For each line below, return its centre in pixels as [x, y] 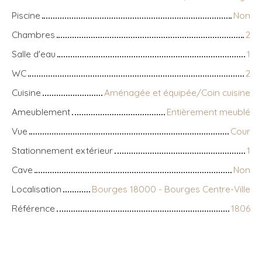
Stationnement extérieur [62, 150]
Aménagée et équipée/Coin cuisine [177, 92]
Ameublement [41, 111]
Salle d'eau [34, 54]
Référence [33, 208]
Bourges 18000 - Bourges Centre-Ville [171, 189]
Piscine [26, 15]
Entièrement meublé [208, 111]
